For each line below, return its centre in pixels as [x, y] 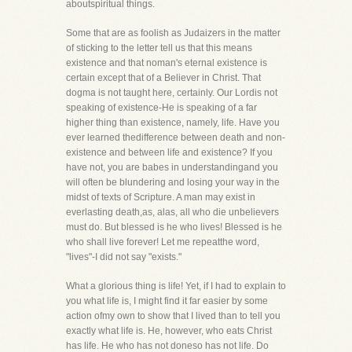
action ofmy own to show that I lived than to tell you [173, 316]
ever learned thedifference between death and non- [176, 137]
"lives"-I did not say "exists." [124, 257]
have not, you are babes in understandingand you [172, 167]
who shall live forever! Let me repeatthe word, [163, 242]
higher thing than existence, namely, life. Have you [173, 123]
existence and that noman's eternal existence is [167, 63]
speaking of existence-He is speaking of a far [161, 108]
